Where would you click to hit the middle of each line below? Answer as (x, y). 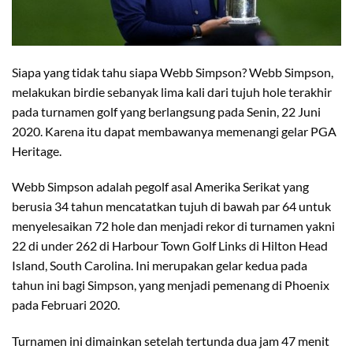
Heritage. (37, 150)
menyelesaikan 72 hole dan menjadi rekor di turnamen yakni (173, 226)
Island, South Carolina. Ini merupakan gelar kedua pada (160, 266)
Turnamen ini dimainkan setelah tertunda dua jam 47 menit (171, 341)
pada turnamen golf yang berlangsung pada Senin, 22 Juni (166, 111)
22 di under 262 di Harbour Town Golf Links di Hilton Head (170, 246)
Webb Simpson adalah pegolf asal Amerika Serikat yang (160, 187)
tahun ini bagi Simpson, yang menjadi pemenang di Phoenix (171, 285)
